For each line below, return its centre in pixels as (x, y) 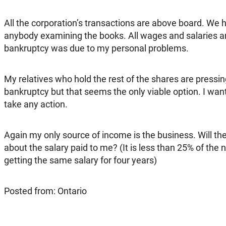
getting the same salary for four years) (80, 160)
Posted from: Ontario (45, 191)
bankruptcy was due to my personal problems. (96, 48)
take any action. (36, 104)
